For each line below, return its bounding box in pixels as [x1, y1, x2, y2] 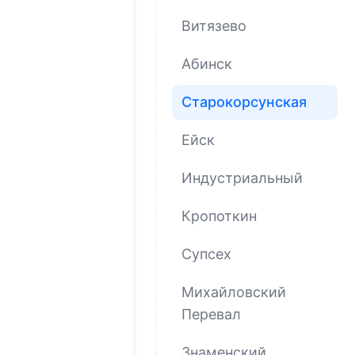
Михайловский [181, 283, 286, 300]
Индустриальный [181, 169, 303, 186]
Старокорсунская [181, 93, 307, 110]
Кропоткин [181, 207, 257, 224]
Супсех [181, 245, 231, 262]
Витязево [181, 17, 246, 34]
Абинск [181, 55, 232, 72]
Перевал [181, 305, 241, 323]
